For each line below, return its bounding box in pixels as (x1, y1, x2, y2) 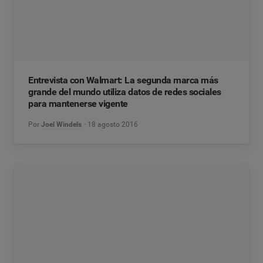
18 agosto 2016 (87, 120, 139, 129)
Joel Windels (41, 120, 82, 129)
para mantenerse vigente (28, 98, 128, 109)
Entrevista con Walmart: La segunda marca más (28, 75, 218, 86)
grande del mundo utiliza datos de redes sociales (28, 86, 221, 97)
